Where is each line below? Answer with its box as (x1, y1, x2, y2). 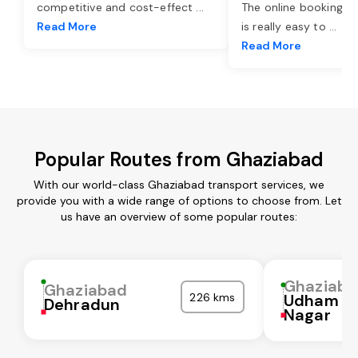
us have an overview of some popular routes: (61, 209, 297, 224)
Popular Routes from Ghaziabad (34, 146, 324, 172)
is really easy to (241, 18, 329, 34)
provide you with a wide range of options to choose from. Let (16, 193, 342, 208)
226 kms (189, 289, 236, 304)
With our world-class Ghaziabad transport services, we (34, 177, 324, 192)
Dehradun (44, 293, 121, 315)
